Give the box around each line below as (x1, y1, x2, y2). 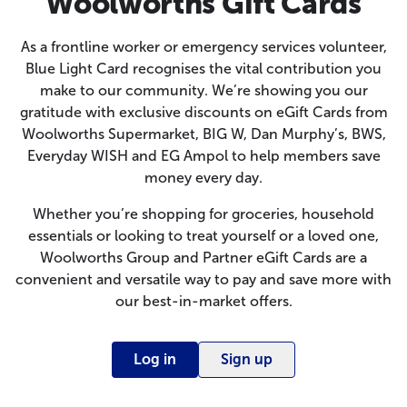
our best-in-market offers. (114, 293, 293, 311)
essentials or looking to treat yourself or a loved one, (28, 227, 379, 245)
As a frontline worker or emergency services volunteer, (20, 38, 387, 56)
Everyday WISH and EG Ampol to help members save (26, 147, 381, 165)
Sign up (221, 351, 273, 369)
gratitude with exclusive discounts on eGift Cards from (19, 104, 388, 122)
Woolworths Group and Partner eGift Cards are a (40, 249, 367, 267)
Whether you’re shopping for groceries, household (33, 205, 374, 223)
